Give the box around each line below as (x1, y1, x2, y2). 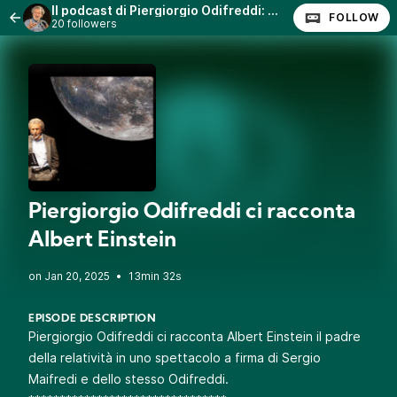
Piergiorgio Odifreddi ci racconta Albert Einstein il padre (28, 329, 361, 344)
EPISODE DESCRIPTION (28, 314, 157, 324)
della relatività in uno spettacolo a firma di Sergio (28, 350, 321, 365)
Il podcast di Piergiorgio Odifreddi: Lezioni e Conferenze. (268, 3, 278, 18)
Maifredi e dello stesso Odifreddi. (28, 371, 229, 386)
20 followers (51, 17, 117, 30)
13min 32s (128, 269, 182, 283)
